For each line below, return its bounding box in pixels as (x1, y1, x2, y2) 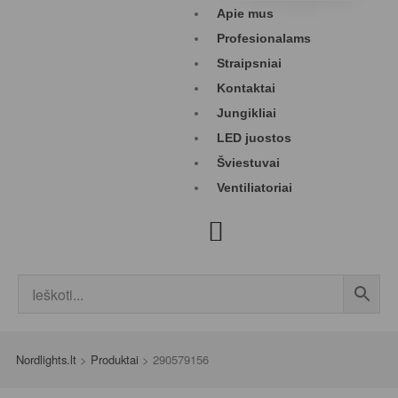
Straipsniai (217, 56, 282, 70)
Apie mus (217, 6, 274, 20)
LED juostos (217, 131, 291, 145)
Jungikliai (217, 106, 276, 120)
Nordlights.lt (16, 351, 76, 368)
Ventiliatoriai (217, 180, 292, 195)
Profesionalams (217, 31, 311, 45)
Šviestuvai (217, 155, 280, 170)
